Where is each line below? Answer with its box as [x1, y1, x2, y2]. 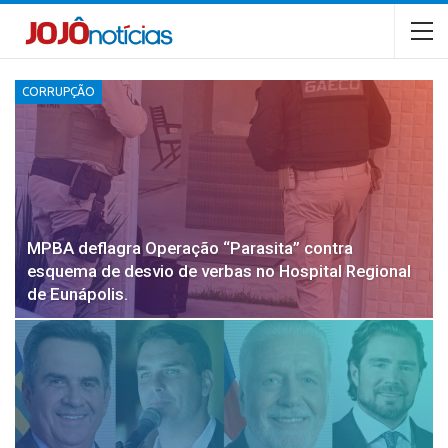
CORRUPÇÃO [22, 84, 95, 98]
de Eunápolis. [27, 284, 128, 305]
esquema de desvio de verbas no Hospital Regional [27, 261, 411, 282]
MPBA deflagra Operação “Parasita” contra [27, 238, 353, 259]
